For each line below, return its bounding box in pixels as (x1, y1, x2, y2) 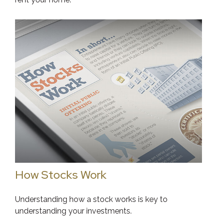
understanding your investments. (15, 206, 132, 216)
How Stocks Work (15, 167, 107, 182)
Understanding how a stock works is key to (15, 194, 168, 204)
